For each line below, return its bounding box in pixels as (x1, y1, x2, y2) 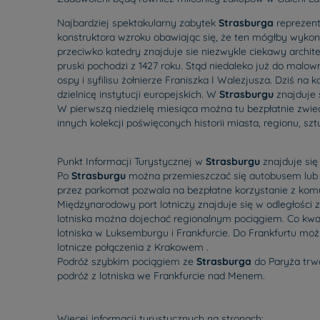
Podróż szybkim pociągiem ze (57, 255, 196, 268)
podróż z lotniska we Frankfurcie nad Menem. (57, 269, 265, 282)
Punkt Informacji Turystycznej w (57, 155, 206, 168)
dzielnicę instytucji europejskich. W (57, 88, 219, 101)
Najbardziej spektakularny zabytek (57, 16, 219, 29)
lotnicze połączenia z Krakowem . (57, 241, 209, 254)
